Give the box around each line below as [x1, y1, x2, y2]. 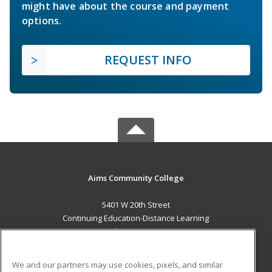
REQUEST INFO [104, 52, 192, 69]
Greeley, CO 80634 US [96, 226, 176, 237]
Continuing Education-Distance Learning [63, 212, 209, 224]
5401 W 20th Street [101, 199, 170, 211]
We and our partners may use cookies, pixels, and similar [12, 259, 223, 270]
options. [22, 14, 62, 28]
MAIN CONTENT [102, 251, 170, 263]
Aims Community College [87, 172, 184, 184]
